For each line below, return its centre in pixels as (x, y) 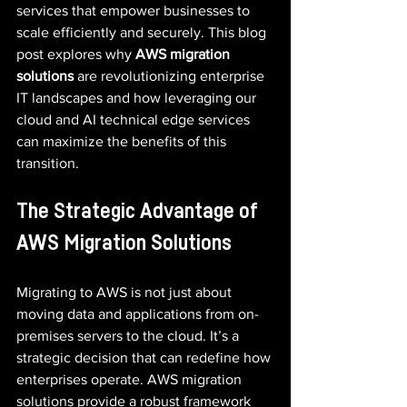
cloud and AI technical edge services (135, 119)
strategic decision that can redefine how (145, 357)
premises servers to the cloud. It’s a (129, 336)
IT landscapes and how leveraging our (138, 98)
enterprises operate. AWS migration (131, 379)
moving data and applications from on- (138, 314)
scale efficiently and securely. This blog (143, 32)
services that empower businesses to (135, 10)
